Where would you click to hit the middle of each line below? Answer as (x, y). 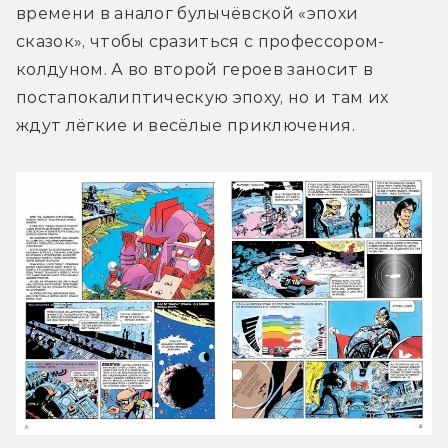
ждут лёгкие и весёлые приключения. (185, 126)
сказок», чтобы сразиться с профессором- (200, 42)
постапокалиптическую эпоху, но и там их (202, 98)
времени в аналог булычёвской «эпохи (187, 14)
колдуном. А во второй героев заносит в (195, 70)
